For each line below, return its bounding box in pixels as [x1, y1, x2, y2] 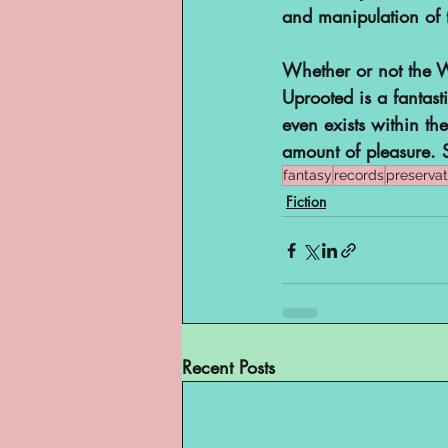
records [334, 167, 384, 183]
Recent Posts [182, 355, 275, 379]
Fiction [286, 192, 326, 211]
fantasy [283, 167, 332, 183]
